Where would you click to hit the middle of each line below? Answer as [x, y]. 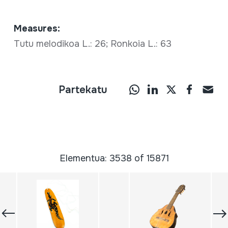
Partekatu [83, 90]
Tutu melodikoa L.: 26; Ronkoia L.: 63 [94, 44]
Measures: [37, 28]
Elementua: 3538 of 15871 [114, 158]
